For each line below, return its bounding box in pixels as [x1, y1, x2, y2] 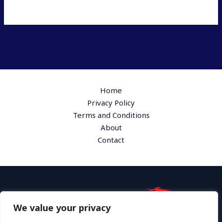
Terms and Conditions [72, 110, 150, 120]
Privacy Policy [87, 97, 135, 108]
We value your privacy [13, 202, 111, 214]
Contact [98, 134, 124, 145]
